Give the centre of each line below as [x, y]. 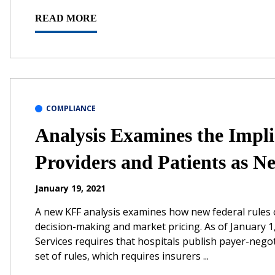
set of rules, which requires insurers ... [122, 256]
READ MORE [66, 18]
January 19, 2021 [70, 188]
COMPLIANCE [71, 108]
